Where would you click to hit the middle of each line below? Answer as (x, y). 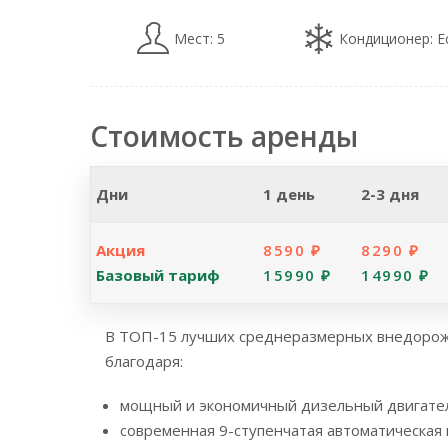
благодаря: (144, 360)
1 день (289, 193)
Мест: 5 (201, 38)
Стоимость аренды (224, 135)
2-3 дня (390, 193)
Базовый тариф (158, 274)
